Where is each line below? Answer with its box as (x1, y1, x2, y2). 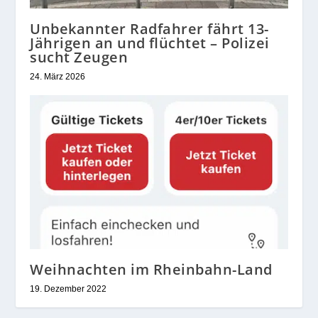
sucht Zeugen (30, 47, 128, 67)
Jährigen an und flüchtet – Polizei (30, 33, 270, 53)
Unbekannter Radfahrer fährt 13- (30, 18, 269, 38)
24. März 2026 (30, 71, 86, 82)
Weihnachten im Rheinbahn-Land (30, 260, 273, 280)
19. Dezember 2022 (30, 284, 107, 295)
